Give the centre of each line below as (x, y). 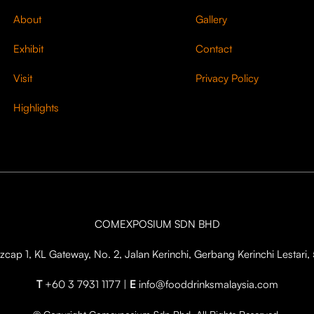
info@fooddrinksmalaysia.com (208, 284)
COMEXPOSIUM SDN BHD (157, 224)
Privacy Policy (227, 78)
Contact (214, 48)
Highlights (36, 107)
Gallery (212, 19)
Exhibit (29, 48)
